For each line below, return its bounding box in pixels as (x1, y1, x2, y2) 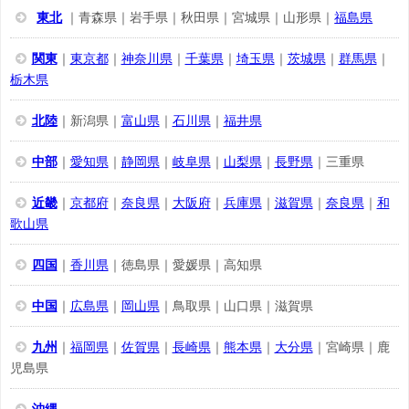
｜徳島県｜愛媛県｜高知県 (108, 258, 262, 272)
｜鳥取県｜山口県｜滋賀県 (159, 299, 313, 313)
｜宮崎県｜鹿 (312, 341, 390, 354)
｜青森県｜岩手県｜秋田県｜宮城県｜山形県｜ (62, 11, 335, 25)
